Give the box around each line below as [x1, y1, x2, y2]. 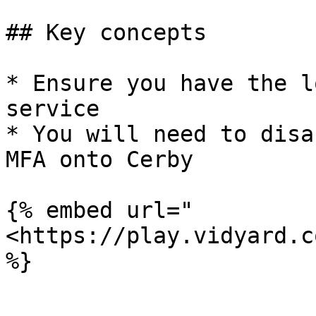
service [6, 96, 99, 121]
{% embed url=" [6, 197, 193, 223]
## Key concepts [6, 20, 207, 45]
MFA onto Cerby [6, 147, 193, 172]
